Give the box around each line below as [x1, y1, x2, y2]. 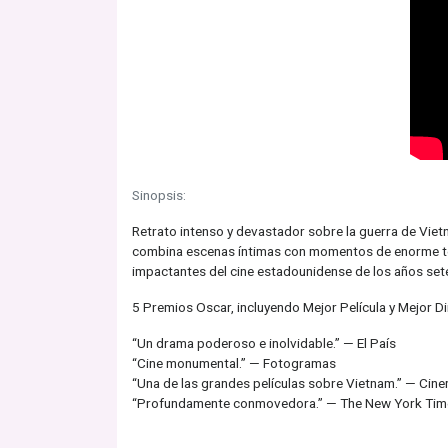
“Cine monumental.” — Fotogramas [132, 355, 336, 371]
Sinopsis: [132, 187, 186, 203]
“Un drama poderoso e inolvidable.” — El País [132, 335, 396, 351]
